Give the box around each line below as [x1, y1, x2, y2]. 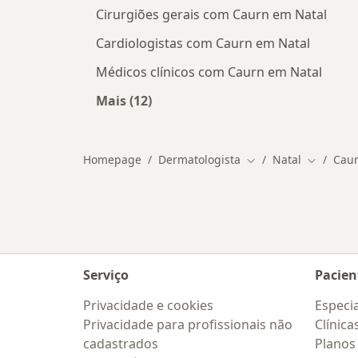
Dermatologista [158, 152, 241, 167]
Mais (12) [96, 92, 152, 109]
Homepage [83, 152, 141, 167]
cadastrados [83, 335, 158, 352]
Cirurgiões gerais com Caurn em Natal [96, 6, 327, 23]
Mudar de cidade [245, 152, 337, 168]
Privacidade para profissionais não [83, 316, 292, 333]
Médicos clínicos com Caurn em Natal [96, 63, 322, 81]
